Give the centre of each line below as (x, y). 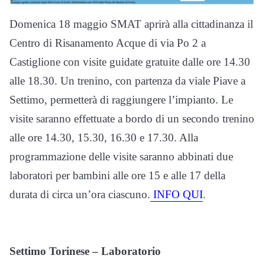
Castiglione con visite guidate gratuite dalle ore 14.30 (130, 62)
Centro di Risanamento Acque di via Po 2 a (108, 43)
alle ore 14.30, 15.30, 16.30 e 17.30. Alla (104, 138)
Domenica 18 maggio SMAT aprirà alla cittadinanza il (131, 24)
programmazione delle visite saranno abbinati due (121, 157)
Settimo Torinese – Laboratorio (85, 251)
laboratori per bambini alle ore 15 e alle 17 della (117, 176)
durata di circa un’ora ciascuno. (80, 195)
